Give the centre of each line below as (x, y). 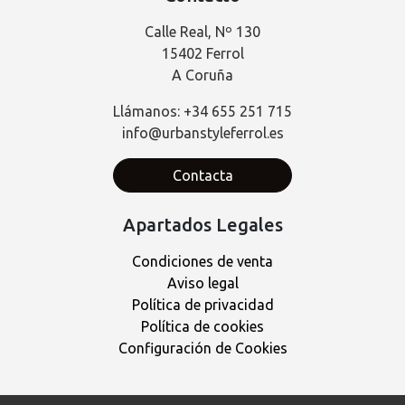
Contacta (202, 175)
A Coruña (202, 75)
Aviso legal (202, 283)
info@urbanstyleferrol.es (202, 132)
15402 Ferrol (202, 53)
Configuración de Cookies (202, 348)
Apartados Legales (202, 224)
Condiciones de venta (202, 261)
